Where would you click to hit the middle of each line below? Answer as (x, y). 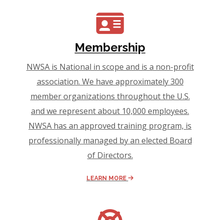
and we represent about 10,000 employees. (110, 111)
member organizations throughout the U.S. (110, 96)
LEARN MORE (107, 178)
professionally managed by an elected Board (110, 140)
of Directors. (110, 155)
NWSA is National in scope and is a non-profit (110, 67)
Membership (110, 47)
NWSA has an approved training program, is (110, 125)
